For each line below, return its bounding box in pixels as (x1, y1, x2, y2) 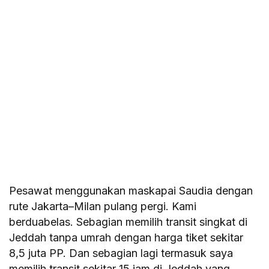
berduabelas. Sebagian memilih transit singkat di (9, 215, 248, 228)
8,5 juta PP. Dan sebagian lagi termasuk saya (9, 246, 234, 259)
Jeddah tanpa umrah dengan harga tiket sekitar (9, 231, 244, 244)
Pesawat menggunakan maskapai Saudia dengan (9, 184, 253, 197)
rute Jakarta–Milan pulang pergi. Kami (9, 199, 197, 213)
